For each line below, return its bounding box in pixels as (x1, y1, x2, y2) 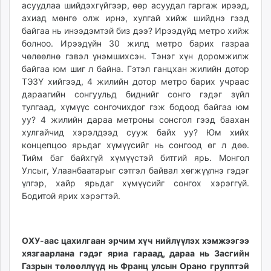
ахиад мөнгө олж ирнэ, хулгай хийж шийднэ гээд (22, 13, 249, 24)
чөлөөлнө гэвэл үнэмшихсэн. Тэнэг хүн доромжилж (22, 51, 249, 62)
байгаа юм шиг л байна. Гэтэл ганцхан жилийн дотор (22, 64, 249, 74)
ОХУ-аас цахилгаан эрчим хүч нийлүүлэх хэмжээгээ (22, 235, 249, 246)
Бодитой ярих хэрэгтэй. (22, 191, 123, 201)
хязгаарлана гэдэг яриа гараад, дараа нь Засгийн (22, 248, 249, 259)
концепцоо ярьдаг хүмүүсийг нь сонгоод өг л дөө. (22, 140, 249, 151)
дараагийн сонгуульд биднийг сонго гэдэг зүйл (22, 89, 249, 100)
